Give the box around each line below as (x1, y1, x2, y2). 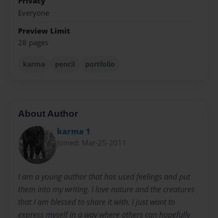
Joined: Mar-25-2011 (57, 138, 127, 148)
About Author (18, 108, 78, 119)
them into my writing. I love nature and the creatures (18, 183, 195, 195)
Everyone (18, 7, 49, 18)
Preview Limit (18, 25, 70, 36)
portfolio (85, 59, 115, 69)
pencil (55, 59, 75, 69)
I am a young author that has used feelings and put (18, 171, 190, 182)
